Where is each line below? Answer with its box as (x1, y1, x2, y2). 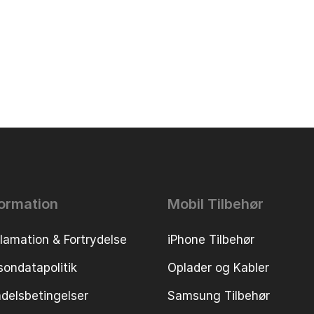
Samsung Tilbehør (167, 288, 270, 303)
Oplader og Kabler (167, 260, 269, 275)
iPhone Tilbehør (167, 232, 254, 247)
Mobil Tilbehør (167, 195, 264, 212)
